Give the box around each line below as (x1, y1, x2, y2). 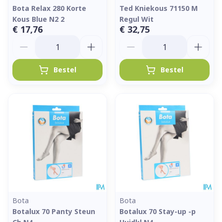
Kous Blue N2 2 (12, 14, 64, 24)
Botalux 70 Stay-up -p (119, 207, 196, 216)
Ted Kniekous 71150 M (119, 3, 198, 13)
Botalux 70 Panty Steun (12, 207, 95, 216)
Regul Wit (119, 14, 154, 24)
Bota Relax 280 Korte (12, 3, 86, 13)
